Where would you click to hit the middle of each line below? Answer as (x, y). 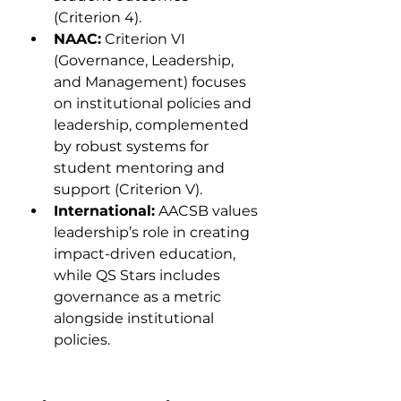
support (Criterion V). (128, 189)
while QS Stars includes (139, 275)
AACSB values (208, 211)
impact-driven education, (146, 254)
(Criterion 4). (98, 17)
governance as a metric (139, 297)
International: (104, 211)
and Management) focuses (152, 82)
